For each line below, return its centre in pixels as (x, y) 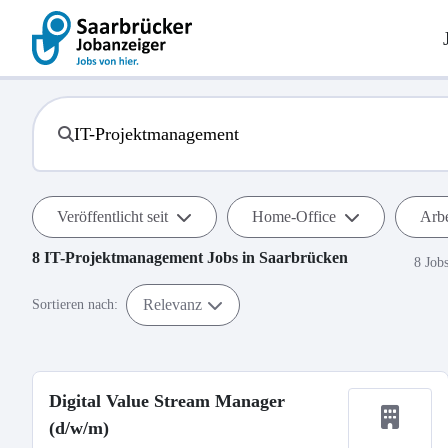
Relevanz (172, 304)
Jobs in (231, 257)
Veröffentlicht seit (112, 216)
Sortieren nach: (75, 304)
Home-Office (294, 216)
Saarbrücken (303, 257)
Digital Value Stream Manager (167, 401)
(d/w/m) (79, 428)
